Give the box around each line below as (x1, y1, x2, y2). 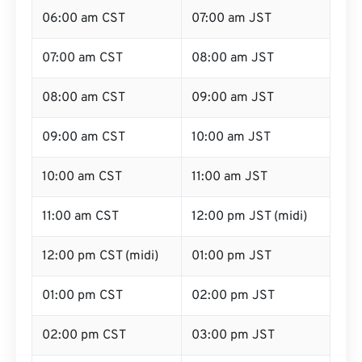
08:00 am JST (192, 50, 274, 66)
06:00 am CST (42, 11, 125, 27)
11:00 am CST (42, 208, 119, 225)
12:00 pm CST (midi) (42, 248, 158, 264)
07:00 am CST (42, 50, 123, 66)
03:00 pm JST (192, 327, 275, 343)
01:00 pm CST (42, 288, 123, 304)
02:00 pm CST (42, 327, 126, 343)
